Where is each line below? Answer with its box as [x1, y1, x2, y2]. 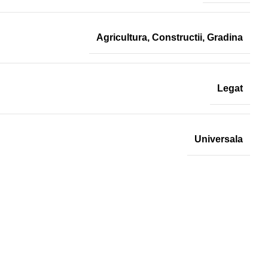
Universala [194, 133, 243, 144]
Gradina [207, 32, 243, 42]
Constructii [152, 32, 202, 42]
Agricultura [96, 32, 147, 42]
